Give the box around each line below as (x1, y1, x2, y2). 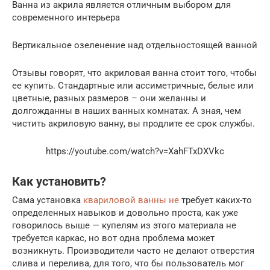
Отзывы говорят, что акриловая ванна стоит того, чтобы (12, 67, 257, 78)
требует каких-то (179, 194, 252, 206)
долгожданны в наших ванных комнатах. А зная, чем (12, 105, 241, 116)
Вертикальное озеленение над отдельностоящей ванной (12, 39, 257, 51)
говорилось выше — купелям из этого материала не (12, 219, 236, 231)
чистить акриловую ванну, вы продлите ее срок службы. (12, 118, 255, 129)
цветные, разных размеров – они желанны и (12, 92, 206, 104)
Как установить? (12, 175, 106, 189)
